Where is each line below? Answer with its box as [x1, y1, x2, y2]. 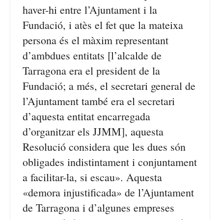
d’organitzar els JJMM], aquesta [23, 124, 164, 138]
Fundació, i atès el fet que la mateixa [23, 18, 183, 32]
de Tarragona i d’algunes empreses [23, 200, 174, 215]
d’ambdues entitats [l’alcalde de [23, 48, 162, 62]
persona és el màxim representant [23, 33, 168, 47]
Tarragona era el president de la [23, 63, 160, 78]
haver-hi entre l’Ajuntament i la [23, 2, 157, 17]
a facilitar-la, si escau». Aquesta [23, 170, 162, 184]
